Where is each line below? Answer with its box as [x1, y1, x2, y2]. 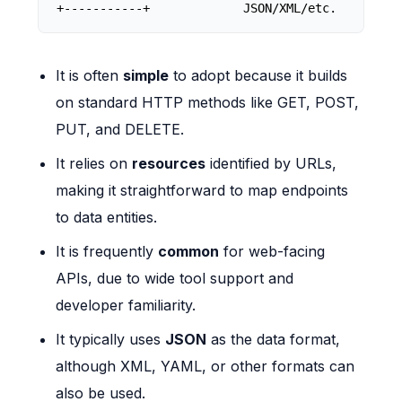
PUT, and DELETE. [56, 120, 185, 139]
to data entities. [56, 208, 158, 227]
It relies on [56, 154, 133, 173]
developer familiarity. [56, 296, 197, 315]
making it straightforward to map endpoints [56, 181, 349, 200]
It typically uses [56, 330, 166, 349]
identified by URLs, [205, 154, 337, 173]
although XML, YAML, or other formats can [56, 357, 355, 376]
